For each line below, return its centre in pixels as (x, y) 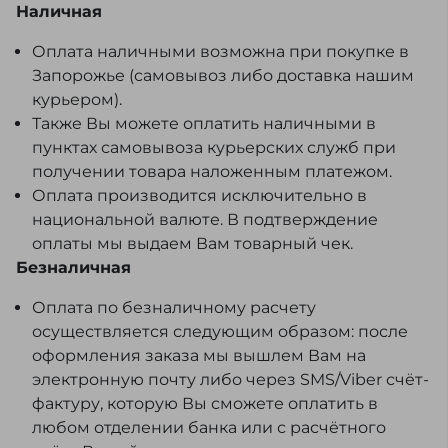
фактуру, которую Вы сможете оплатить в (205, 404)
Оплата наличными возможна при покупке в (220, 52)
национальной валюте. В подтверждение (205, 220)
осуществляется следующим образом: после (220, 332)
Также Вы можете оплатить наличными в (204, 124)
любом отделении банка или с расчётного (209, 428)
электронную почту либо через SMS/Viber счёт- (230, 380)
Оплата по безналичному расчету (174, 308)
